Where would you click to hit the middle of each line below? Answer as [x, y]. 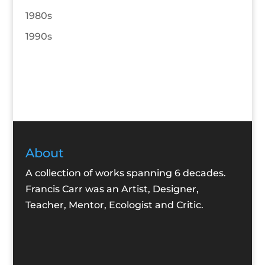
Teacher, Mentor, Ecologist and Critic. [114, 205]
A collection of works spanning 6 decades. [125, 173]
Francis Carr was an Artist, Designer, [112, 189]
